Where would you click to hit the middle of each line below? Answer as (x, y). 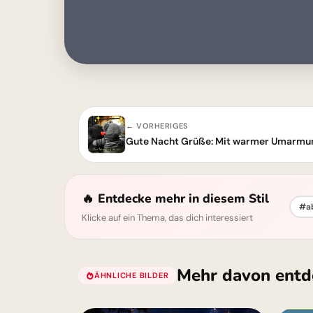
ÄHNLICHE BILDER (131, 275)
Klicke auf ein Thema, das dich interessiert (167, 218)
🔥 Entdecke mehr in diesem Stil (175, 198)
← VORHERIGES (157, 126)
